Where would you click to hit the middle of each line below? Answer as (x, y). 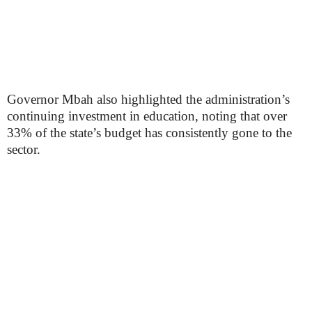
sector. (24, 149)
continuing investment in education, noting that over (147, 116)
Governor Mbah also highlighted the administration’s (148, 99)
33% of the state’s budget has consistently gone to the (149, 133)
